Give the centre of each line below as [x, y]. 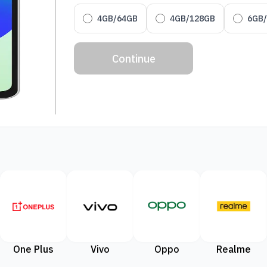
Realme [234, 249]
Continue [133, 58]
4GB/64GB [118, 18]
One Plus [33, 249]
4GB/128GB [193, 18]
